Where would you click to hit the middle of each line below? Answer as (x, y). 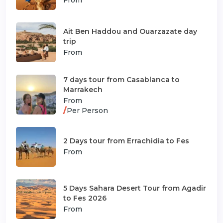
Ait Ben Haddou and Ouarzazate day (130, 31)
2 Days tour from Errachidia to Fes (126, 141)
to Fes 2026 (85, 198)
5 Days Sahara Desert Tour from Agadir (135, 188)
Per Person (87, 110)
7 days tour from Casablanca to (121, 79)
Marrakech (83, 89)
